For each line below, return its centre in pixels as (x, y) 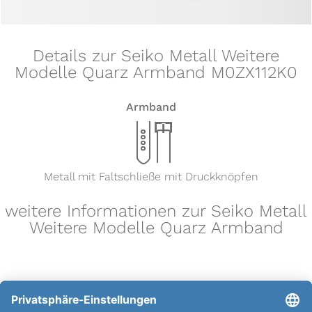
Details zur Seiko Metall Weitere (156, 56)
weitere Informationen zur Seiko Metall (156, 211)
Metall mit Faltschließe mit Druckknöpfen (151, 176)
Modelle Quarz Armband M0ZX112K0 (156, 73)
